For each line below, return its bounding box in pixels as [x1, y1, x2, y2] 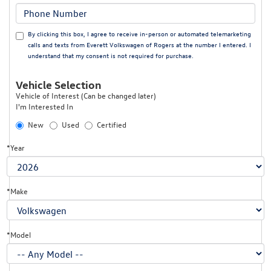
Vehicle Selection [16, 77, 101, 91]
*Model [7, 229, 31, 240]
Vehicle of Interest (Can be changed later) [16, 90, 156, 100]
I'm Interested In [16, 100, 73, 111]
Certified [97, 119, 126, 129]
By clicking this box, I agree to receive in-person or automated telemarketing [28, 28, 251, 38]
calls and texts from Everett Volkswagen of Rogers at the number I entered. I [28, 39, 251, 49]
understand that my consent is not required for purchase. [28, 50, 194, 60]
